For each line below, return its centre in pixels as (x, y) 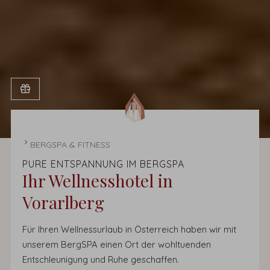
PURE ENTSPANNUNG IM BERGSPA (103, 164)
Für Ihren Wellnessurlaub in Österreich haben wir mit (129, 230)
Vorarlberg (63, 202)
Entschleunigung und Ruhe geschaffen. (100, 260)
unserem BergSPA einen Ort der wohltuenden (116, 245)
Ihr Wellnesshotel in (97, 180)
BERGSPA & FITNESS (70, 144)
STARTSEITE (45, 140)
